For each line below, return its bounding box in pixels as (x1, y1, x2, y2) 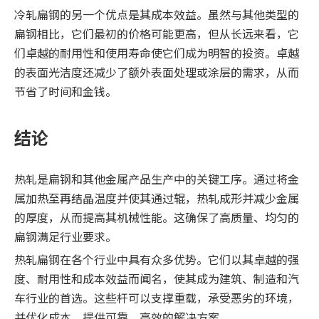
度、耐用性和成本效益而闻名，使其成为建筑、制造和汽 (14, 270, 299, 288)
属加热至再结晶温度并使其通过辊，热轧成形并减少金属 (14, 189, 299, 207)
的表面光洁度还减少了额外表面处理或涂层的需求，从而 (14, 63, 299, 81)
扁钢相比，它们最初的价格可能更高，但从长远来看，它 (14, 25, 299, 43)
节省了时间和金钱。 (14, 83, 117, 100)
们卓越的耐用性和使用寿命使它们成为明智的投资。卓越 (14, 44, 299, 62)
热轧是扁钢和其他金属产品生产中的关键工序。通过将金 (14, 170, 299, 188)
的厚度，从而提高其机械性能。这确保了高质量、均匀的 (14, 209, 299, 226)
